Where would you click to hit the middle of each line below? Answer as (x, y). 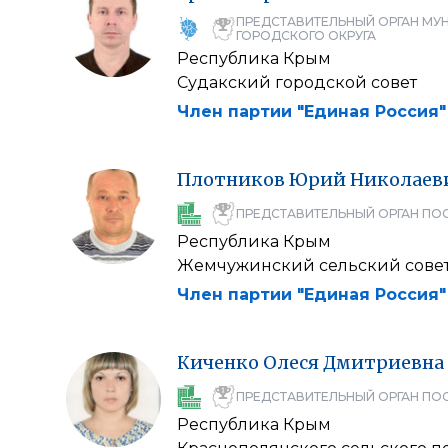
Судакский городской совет (297, 82)
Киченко (218, 362)
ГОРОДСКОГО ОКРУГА (306, 35)
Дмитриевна (383, 362)
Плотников (231, 179)
